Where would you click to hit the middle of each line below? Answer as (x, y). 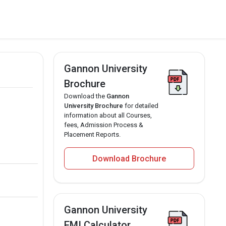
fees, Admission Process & (104, 125)
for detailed (141, 106)
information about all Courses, (108, 115)
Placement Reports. (92, 134)
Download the (85, 96)
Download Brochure (129, 159)
